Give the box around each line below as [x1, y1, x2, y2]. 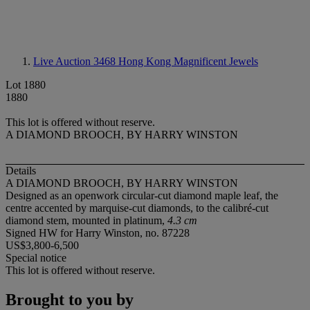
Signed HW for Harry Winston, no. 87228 [6, 227, 190, 239]
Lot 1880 [6, 79, 46, 91]
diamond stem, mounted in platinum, [6, 215, 167, 227]
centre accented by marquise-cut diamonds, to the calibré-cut [6, 202, 268, 215]
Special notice [6, 252, 66, 264]
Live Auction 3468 [33, 55, 118, 67]
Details [6, 165, 36, 177]
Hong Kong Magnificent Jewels [118, 55, 258, 67]
